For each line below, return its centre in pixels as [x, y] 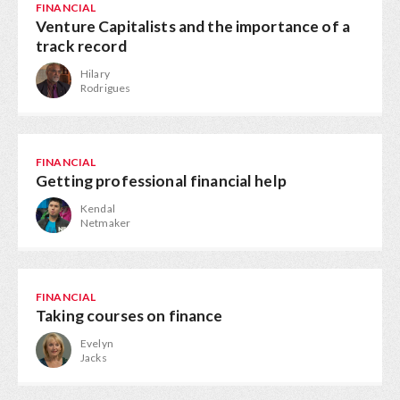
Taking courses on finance [129, 316]
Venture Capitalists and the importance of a [193, 26]
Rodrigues [106, 88]
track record [81, 46]
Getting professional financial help [161, 181]
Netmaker [106, 223]
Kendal [98, 208]
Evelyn [97, 343]
